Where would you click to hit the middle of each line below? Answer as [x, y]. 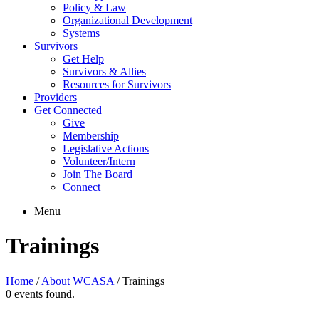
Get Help [83, 59]
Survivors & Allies [104, 72]
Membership [91, 136]
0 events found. [40, 293]
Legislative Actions [106, 148]
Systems [81, 33]
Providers [56, 97]
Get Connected [68, 110]
